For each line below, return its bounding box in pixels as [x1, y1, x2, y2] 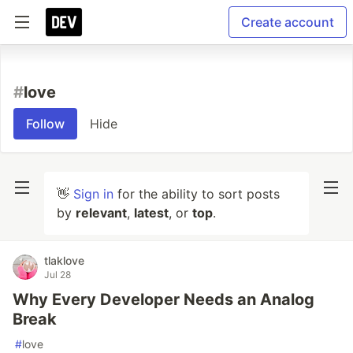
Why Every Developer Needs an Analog [13, 290, 314, 309]
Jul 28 [44, 269, 71, 281]
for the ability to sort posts [113, 186, 280, 202]
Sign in [73, 186, 113, 202]
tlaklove [44, 254, 84, 267]
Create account [241, 14, 334, 30]
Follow [26, 116, 65, 132]
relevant [76, 205, 127, 221]
